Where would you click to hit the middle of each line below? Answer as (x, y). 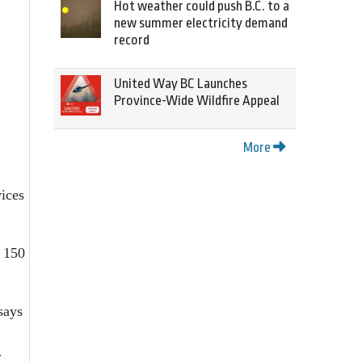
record (132, 40)
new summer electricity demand (201, 23)
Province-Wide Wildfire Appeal (197, 101)
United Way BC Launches (181, 84)
